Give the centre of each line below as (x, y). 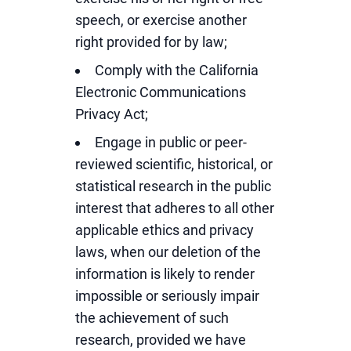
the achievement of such (152, 318)
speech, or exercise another (161, 20)
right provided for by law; (151, 42)
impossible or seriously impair (167, 296)
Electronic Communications (161, 92)
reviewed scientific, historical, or (174, 164)
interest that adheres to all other (175, 208)
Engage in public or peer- (171, 142)
